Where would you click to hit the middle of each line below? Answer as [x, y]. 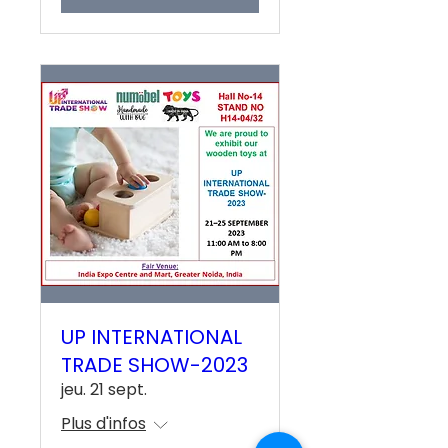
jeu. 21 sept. [104, 390]
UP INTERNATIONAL [151, 337]
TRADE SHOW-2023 [154, 365]
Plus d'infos [103, 424]
